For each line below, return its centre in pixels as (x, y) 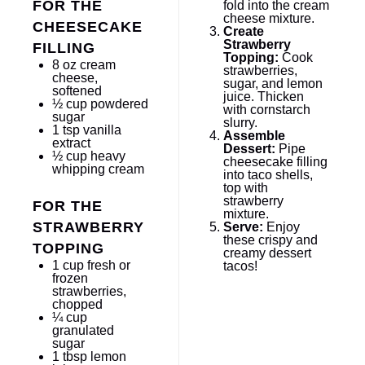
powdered (118, 104)
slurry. (240, 123)
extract (71, 143)
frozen (70, 279)
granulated (83, 331)
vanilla (101, 130)
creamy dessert (267, 253)
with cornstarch (266, 110)
